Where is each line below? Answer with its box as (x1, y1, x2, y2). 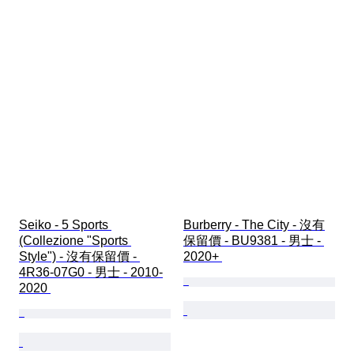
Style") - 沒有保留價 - (19, 250, 140, 264)
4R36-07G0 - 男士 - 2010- (19, 265, 163, 280)
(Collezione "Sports (19, 234, 131, 248)
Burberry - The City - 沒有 (183, 218, 325, 232)
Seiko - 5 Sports (19, 218, 111, 232)
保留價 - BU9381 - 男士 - (183, 234, 324, 248)
